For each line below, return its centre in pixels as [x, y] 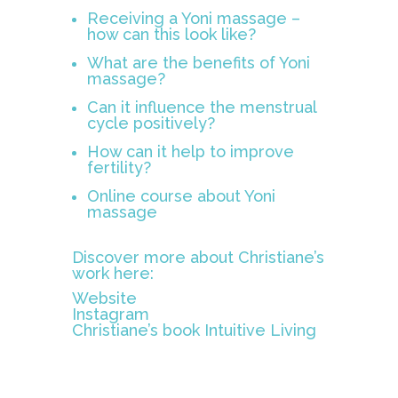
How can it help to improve [190, 152]
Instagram [110, 314]
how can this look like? [173, 35]
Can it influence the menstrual [201, 107]
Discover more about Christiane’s [198, 258]
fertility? [119, 168]
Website [104, 298]
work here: [112, 274]
